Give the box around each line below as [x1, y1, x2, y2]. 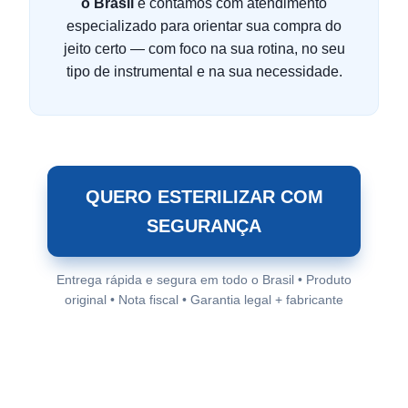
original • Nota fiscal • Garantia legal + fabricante [65, 292, 343, 307]
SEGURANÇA [147, 216, 261, 236]
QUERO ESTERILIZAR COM [85, 187, 323, 207]
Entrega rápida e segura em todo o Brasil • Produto [56, 272, 352, 287]
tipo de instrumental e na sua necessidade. [66, 64, 342, 79]
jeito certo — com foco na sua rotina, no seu [63, 41, 345, 56]
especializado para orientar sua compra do [66, 18, 342, 34]
